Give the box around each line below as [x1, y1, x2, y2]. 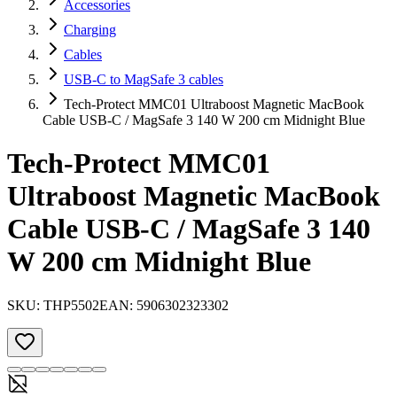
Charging [64, 22, 116, 37]
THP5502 [43, 297, 99, 313]
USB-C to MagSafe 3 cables [64, 72, 223, 87]
